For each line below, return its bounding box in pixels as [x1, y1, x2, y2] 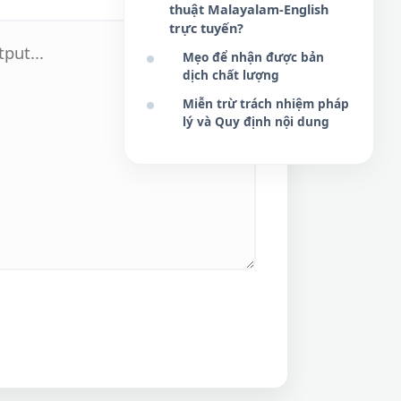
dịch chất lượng [183, 66, 279, 83]
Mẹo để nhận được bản [183, 48, 324, 65]
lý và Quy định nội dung [183, 113, 329, 130]
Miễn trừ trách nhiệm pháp [183, 95, 349, 112]
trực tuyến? [169, 20, 243, 37]
